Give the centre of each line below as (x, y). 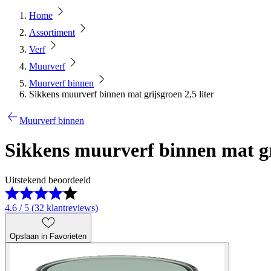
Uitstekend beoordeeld (48, 180)
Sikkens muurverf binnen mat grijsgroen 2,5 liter (121, 94)
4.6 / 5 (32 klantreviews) (51, 207)
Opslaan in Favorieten (48, 236)
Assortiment (52, 32)
